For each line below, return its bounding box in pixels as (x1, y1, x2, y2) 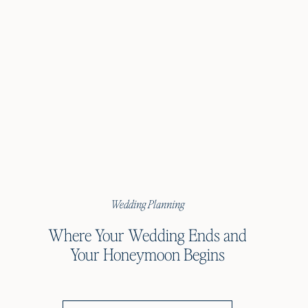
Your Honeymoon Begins (70, 243, 225, 265)
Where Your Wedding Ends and (48, 223, 247, 246)
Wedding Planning (111, 197, 184, 212)
